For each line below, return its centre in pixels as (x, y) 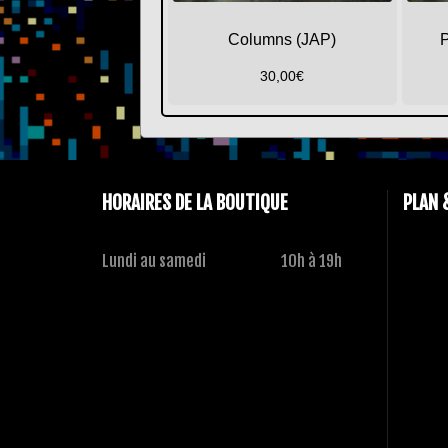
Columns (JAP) (282, 40)
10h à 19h (311, 260)
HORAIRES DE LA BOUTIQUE (195, 202)
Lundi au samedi (154, 260)
